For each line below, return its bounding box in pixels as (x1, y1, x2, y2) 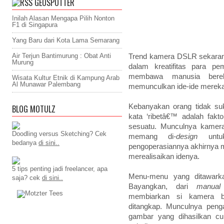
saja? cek (12, 174, 42, 181)
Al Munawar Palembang (12, 80, 80, 88)
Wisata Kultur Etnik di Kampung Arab (12, 74, 119, 81)
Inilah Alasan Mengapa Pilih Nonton (12, 14, 114, 22)
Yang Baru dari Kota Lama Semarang (12, 36, 119, 44)
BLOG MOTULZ (12, 103, 55, 115)
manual (196, 182, 220, 190)
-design (173, 132, 208, 140)
